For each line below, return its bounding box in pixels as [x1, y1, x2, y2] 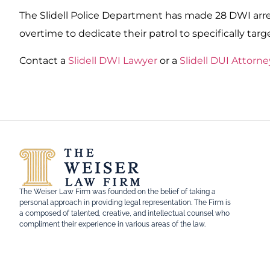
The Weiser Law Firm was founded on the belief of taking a [19, 187, 216, 196]
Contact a [19, 54, 68, 66]
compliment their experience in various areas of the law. [19, 220, 206, 229]
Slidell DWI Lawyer [68, 54, 157, 66]
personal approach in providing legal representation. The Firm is [19, 198, 231, 207]
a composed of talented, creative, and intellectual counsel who [19, 209, 230, 218]
